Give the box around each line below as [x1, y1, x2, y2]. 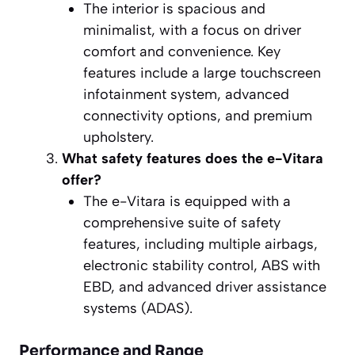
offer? [62, 170, 101, 189]
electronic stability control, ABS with [83, 256, 320, 274]
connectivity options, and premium [83, 106, 312, 124]
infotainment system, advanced [83, 85, 289, 103]
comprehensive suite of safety [83, 213, 281, 231]
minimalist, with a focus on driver [83, 21, 301, 39]
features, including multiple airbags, [83, 235, 318, 253]
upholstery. [83, 128, 154, 146]
